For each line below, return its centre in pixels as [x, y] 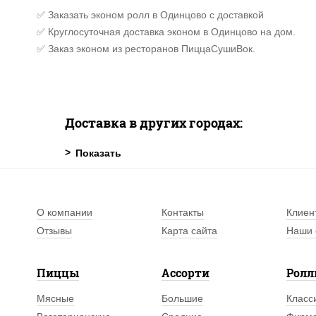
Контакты [183, 212]
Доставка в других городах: [154, 123]
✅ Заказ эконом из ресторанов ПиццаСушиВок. [146, 49]
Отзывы [54, 231]
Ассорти [186, 273]
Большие [183, 298]
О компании [65, 212]
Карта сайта [190, 231]
